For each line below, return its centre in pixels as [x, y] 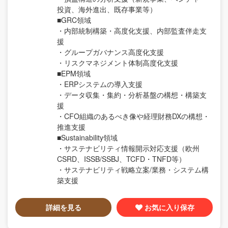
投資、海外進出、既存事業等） [107, 9]
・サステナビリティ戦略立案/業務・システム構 [133, 169]
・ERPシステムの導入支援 [100, 84]
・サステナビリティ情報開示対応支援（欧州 [128, 148]
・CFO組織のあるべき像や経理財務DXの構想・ [133, 116]
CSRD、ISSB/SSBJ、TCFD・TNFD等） [121, 159]
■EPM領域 [74, 73]
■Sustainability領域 [87, 137]
